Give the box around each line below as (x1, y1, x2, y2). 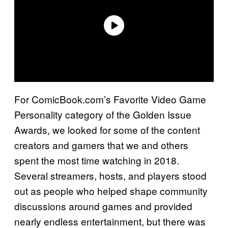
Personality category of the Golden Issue (14, 107, 191, 121)
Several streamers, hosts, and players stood (14, 168, 207, 182)
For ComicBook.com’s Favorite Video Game (14, 92, 206, 106)
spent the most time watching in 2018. (14, 153, 179, 167)
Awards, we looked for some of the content (14, 122, 200, 136)
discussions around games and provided (14, 198, 192, 213)
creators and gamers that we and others (14, 137, 188, 152)
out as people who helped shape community (14, 183, 208, 197)
